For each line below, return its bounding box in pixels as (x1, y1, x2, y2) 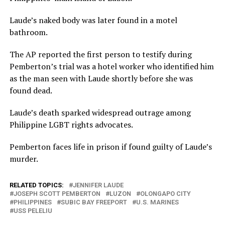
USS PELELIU (13, 207, 52, 215)
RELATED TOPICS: (9, 181, 64, 189)
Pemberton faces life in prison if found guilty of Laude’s (9, 141, 212, 153)
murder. (9, 153, 38, 165)
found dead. (9, 85, 52, 96)
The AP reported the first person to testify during (9, 49, 192, 60)
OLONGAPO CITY (140, 190, 191, 198)
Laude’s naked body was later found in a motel (9, 15, 177, 26)
